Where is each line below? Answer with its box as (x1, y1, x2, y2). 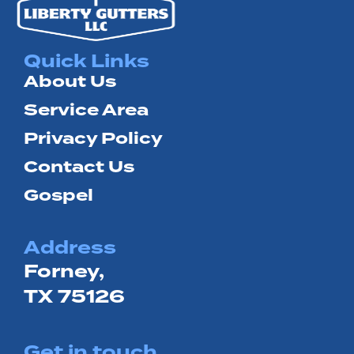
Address (24, 236, 116, 258)
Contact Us (24, 156, 134, 176)
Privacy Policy (24, 128, 163, 148)
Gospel (24, 185, 93, 205)
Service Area (24, 100, 149, 119)
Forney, (24, 260, 104, 281)
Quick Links (24, 50, 149, 71)
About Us (24, 71, 116, 91)
